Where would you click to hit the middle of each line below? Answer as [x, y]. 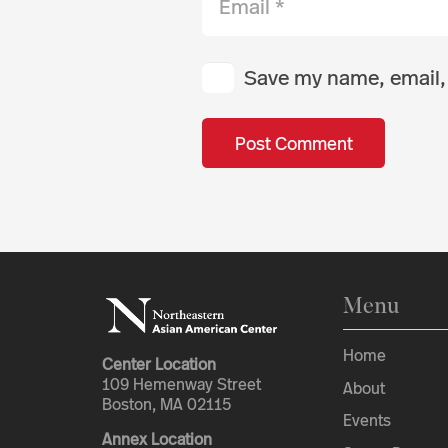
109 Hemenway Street [181, 385]
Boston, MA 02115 [166, 405]
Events [366, 420]
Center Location [159, 365]
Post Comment [293, 143]
